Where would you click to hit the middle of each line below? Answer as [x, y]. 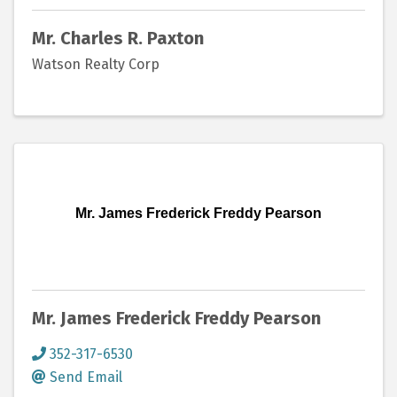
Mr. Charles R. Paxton [118, 39]
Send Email [86, 377]
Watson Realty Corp [96, 64]
